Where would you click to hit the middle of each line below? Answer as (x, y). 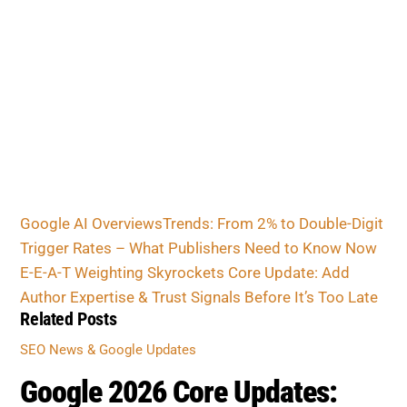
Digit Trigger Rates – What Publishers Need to (208, 106)
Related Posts (98, 299)
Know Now (89, 127)
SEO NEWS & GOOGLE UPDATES (107, 368)
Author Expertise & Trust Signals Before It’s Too (194, 169)
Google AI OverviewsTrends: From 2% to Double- (216, 85)
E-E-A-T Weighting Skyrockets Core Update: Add (192, 148)
